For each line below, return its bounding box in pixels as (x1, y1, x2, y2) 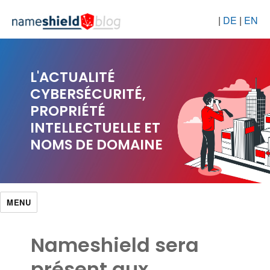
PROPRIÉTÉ (30, 101, 105, 121)
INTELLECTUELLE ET (30, 118, 160, 137)
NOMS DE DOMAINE (30, 134, 163, 154)
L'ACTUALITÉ (30, 67, 115, 87)
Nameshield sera (31, 231, 199, 259)
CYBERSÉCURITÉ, (30, 84, 146, 104)
